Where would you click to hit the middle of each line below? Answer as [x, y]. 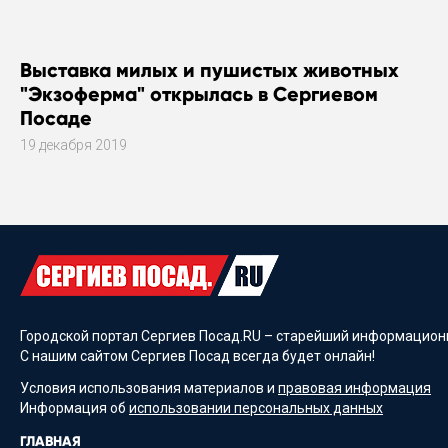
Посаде [56, 118]
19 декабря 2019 [73, 145]
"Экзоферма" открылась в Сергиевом [199, 94]
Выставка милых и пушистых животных [209, 70]
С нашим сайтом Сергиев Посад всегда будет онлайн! [197, 356]
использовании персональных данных [256, 407]
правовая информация [354, 387]
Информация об [74, 407]
